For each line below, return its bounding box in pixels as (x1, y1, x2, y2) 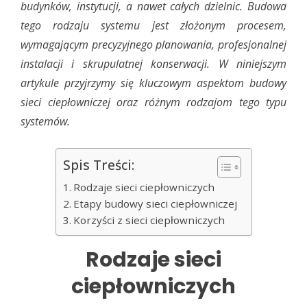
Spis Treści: (62, 155, 134, 174)
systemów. (21, 113, 70, 129)
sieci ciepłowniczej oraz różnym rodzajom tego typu (21, 94, 286, 110)
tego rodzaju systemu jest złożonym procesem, (21, 17, 286, 33)
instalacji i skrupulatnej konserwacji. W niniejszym (21, 56, 286, 71)
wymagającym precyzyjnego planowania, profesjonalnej (21, 36, 286, 52)
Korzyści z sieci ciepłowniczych (73, 212, 225, 227)
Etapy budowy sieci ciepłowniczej (73, 196, 237, 210)
